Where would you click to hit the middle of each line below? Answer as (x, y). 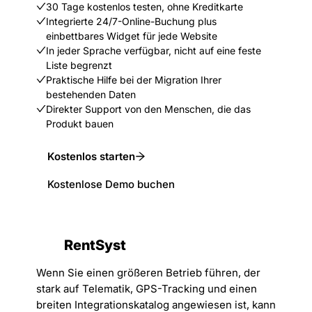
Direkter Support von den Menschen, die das (148, 109)
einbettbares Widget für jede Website (132, 36)
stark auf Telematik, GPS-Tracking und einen (147, 289)
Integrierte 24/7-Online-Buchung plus (131, 21)
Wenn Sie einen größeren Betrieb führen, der (148, 273)
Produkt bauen (80, 124)
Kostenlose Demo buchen (111, 184)
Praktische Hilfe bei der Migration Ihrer (134, 80)
